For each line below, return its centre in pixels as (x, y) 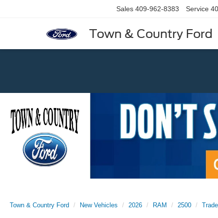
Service (197, 9)
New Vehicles (99, 205)
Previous (67, 99)
